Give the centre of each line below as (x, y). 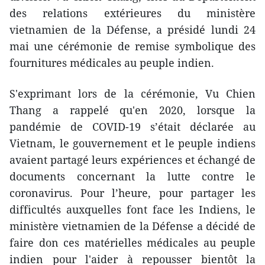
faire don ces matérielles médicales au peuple (132, 242)
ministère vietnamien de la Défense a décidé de (132, 226)
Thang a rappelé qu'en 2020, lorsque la (132, 110)
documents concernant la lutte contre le (132, 176)
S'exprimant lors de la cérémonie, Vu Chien (132, 93)
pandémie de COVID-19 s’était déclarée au (132, 126)
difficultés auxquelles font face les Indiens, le (132, 209)
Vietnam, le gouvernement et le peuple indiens (132, 143)
